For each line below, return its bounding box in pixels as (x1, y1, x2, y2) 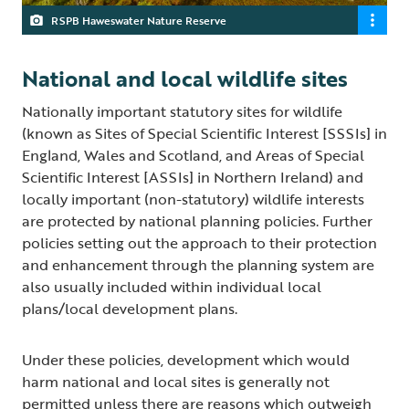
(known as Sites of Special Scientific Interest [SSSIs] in (22, 121, 387, 144)
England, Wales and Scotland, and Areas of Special (22, 143, 364, 166)
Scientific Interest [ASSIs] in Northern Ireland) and (22, 165, 363, 188)
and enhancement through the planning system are (22, 253, 374, 276)
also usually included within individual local (22, 275, 321, 298)
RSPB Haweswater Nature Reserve (51, 11, 226, 28)
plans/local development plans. (22, 297, 241, 320)
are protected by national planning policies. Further (22, 209, 372, 232)
